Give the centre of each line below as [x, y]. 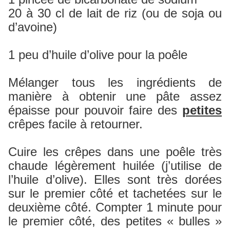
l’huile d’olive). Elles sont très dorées [115, 180]
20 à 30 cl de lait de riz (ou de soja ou [115, 13]
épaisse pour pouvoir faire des [95, 110]
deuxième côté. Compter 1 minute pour [115, 207]
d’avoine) [33, 27]
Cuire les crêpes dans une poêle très [115, 152]
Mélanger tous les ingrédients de [115, 83]
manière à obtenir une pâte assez [115, 97]
